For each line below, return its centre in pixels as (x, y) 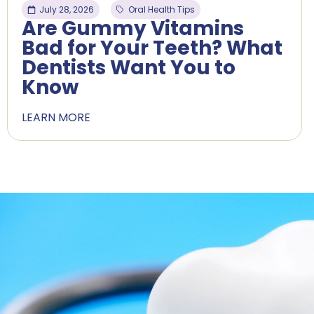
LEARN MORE (56, 118)
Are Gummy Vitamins (133, 29)
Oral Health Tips (162, 10)
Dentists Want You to (129, 68)
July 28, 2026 (67, 10)
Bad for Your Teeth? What (152, 48)
